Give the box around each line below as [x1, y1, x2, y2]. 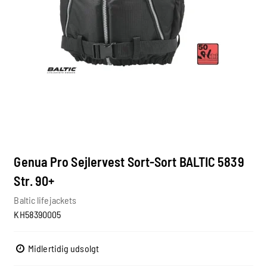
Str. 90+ [14, 172, 55, 188]
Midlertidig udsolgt [26, 243, 99, 254]
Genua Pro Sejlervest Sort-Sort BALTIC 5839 [14, 153, 244, 169]
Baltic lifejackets [14, 194, 77, 206]
